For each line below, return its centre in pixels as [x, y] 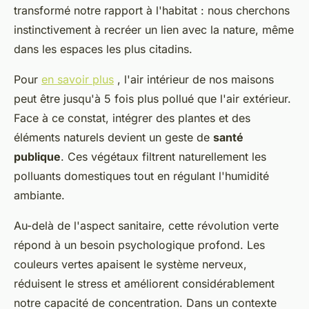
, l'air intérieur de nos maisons [194, 79]
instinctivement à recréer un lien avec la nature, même [154, 29]
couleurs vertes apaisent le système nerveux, [130, 264]
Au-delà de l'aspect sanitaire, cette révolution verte [146, 225]
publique [37, 156]
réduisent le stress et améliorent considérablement [144, 283]
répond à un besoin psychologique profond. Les [139, 245]
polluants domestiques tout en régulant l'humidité [141, 176]
